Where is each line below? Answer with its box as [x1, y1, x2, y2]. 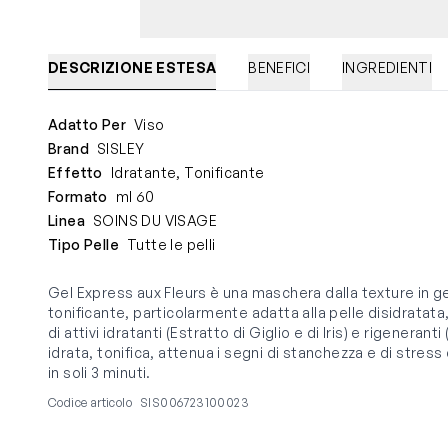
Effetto [48, 164, 103, 182]
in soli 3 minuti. [48, 364, 151, 382]
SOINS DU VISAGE [93, 212, 217, 230]
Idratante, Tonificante [110, 164, 265, 182]
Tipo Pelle [48, 236, 119, 254]
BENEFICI [248, 59, 311, 77]
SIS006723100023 [140, 395, 249, 411]
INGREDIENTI [342, 59, 432, 77]
